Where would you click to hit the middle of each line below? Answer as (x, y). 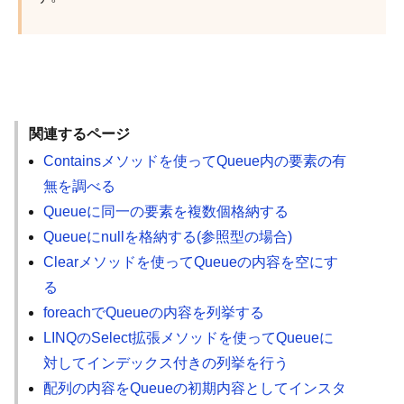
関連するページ (79, 134)
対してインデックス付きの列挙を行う (166, 363)
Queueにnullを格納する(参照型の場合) (168, 236)
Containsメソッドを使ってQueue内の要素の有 (195, 161)
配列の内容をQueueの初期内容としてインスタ (195, 388)
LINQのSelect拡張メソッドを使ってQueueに (188, 337)
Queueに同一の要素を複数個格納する (166, 211)
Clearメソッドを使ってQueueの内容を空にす (191, 262)
